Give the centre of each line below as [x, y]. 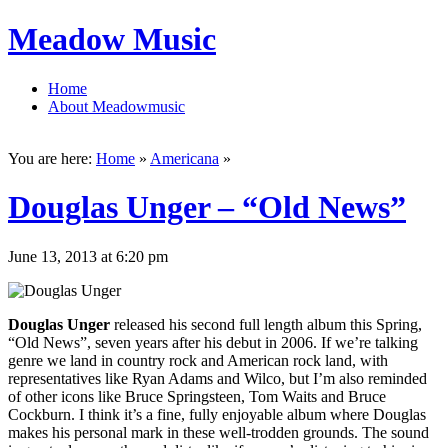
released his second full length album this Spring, [266, 324]
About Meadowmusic [116, 106]
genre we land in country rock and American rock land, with [198, 360]
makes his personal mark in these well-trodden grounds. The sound [218, 432]
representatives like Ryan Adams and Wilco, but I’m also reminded [217, 378]
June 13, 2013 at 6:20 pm [88, 256]
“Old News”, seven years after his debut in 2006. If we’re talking [213, 342]
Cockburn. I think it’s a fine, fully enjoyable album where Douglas [217, 414]
